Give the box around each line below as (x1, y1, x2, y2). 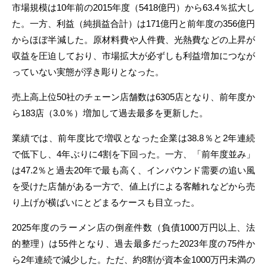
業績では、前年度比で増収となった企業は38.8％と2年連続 (12, 133, 255, 143)
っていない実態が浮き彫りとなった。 (12, 67, 164, 77)
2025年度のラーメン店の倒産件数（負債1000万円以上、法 (12, 222, 255, 232)
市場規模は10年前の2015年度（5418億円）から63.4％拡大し (12, 2, 255, 13)
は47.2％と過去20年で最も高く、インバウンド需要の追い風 (12, 165, 255, 175)
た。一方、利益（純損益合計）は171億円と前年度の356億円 (12, 18, 255, 29)
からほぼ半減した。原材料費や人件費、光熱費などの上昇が (12, 35, 255, 45)
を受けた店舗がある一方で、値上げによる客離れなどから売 (12, 181, 255, 191)
